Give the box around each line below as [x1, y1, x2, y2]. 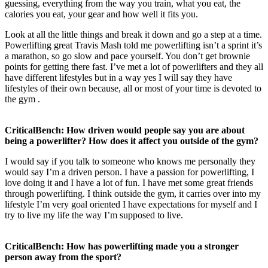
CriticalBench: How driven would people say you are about [5, 124, 245, 135]
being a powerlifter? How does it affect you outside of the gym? [5, 135, 258, 146]
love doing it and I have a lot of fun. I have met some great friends [5, 177, 253, 188]
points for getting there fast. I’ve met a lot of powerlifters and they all [5, 61, 263, 72]
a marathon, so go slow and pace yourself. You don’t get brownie [5, 50, 250, 61]
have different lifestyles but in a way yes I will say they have [5, 72, 232, 83]
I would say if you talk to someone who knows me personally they [5, 156, 255, 166]
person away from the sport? [5, 251, 121, 262]
